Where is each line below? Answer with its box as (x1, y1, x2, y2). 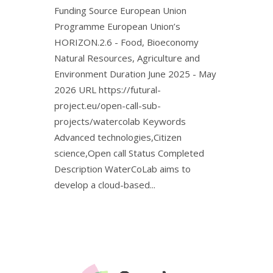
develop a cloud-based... (54, 179, 155, 191)
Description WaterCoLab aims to (54, 163, 191, 175)
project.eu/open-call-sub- (54, 99, 161, 112)
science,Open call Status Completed (54, 147, 204, 159)
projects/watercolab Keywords (54, 115, 186, 127)
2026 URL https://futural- (54, 83, 161, 96)
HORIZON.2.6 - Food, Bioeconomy (54, 36, 199, 48)
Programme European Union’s (54, 20, 180, 32)
